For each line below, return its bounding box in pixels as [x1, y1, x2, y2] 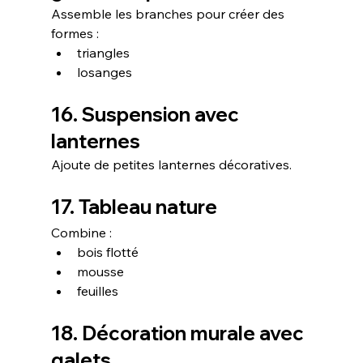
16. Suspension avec [50, 101, 243, 126]
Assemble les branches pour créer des [50, 5, 288, 22]
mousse [76, 263, 124, 280]
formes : [50, 24, 99, 41]
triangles [76, 44, 130, 61]
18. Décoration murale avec [50, 320, 308, 345]
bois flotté [76, 243, 139, 260]
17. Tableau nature [50, 194, 217, 219]
